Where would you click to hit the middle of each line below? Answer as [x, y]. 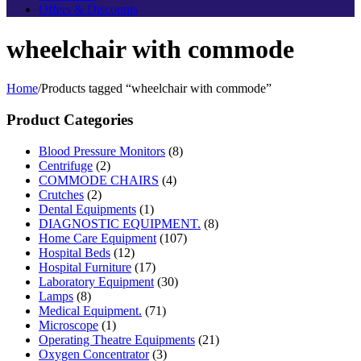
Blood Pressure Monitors [102, 151]
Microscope [68, 325]
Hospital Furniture [85, 267]
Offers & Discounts [88, 10]
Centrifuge [66, 165]
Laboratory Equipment [96, 281]
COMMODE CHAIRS [99, 180]
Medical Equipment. [90, 310]
